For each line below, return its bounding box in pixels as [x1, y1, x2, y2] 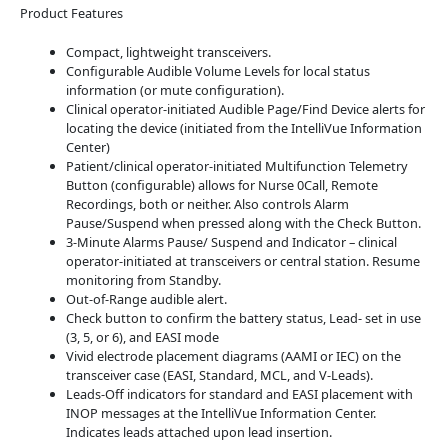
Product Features [20, 3, 123, 22]
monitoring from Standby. [65, 271, 221, 290]
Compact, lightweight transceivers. [65, 43, 271, 62]
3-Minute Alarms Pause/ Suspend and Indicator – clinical [65, 233, 397, 252]
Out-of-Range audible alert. [65, 290, 227, 309]
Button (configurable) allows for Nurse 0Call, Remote [65, 176, 378, 195]
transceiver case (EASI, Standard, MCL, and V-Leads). [65, 366, 373, 385]
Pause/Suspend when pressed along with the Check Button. [65, 214, 421, 233]
